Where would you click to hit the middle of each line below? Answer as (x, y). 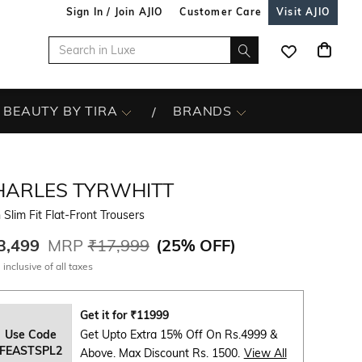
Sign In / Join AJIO (114, 12)
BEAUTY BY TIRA (61, 111)
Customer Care (221, 12)
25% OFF (196, 245)
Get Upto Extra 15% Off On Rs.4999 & (178, 335)
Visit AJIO (303, 12)
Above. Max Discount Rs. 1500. (160, 353)
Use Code (31, 335)
